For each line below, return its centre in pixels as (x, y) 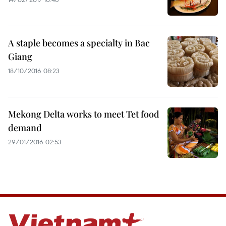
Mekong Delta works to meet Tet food (84, 114)
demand (25, 128)
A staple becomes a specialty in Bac (79, 43)
